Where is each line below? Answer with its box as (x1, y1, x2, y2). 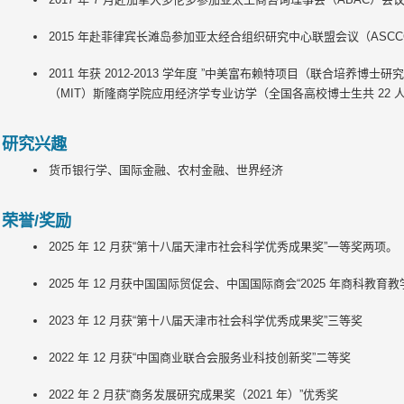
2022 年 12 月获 (48, 351, 133, 364)
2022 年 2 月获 (48, 388, 126, 401)
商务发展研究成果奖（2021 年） (129, 388, 299, 401)
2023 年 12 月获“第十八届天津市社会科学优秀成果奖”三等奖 (48, 314, 363, 327)
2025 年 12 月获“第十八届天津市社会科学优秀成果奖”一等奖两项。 (48, 240, 398, 253)
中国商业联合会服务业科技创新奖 (135, 351, 312, 364)
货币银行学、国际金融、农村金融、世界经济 (48, 163, 283, 177)
